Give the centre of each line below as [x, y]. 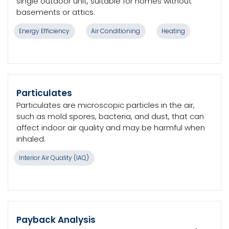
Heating [173, 31]
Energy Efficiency [44, 31]
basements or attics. [56, 12]
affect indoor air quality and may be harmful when [111, 128]
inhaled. [31, 139]
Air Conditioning [116, 31]
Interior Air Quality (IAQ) [54, 158]
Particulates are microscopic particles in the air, [106, 105]
